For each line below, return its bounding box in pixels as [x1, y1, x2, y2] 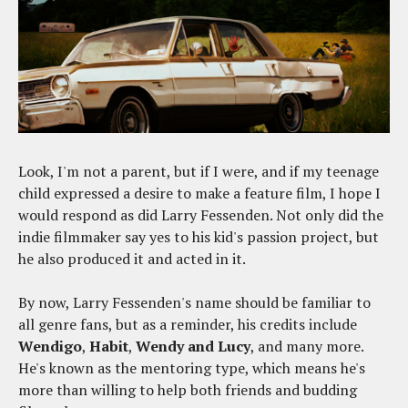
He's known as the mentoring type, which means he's [18, 358, 365, 379]
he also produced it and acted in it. [18, 249, 246, 270]
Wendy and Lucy [136, 336, 250, 357]
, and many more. [250, 336, 363, 357]
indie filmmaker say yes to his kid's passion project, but [18, 227, 379, 248]
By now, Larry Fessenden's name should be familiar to [18, 292, 371, 313]
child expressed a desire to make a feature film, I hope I [18, 183, 381, 204]
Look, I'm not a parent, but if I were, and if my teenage [18, 161, 379, 182]
